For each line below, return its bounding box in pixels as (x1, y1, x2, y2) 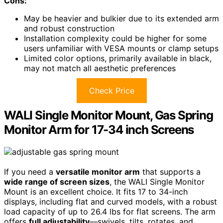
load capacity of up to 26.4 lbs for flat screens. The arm (4, 206, 216, 217)
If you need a (4, 166, 56, 177)
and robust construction (24, 23, 114, 33)
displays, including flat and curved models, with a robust (4, 196, 217, 207)
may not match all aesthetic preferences (24, 63, 176, 73)
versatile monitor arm (56, 166, 140, 177)
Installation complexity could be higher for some (24, 33, 207, 43)
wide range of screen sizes (4, 176, 110, 187)
